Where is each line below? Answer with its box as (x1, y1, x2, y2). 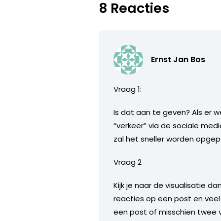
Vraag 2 (113, 156, 142, 167)
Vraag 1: (113, 83, 142, 94)
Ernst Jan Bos (151, 53, 206, 65)
